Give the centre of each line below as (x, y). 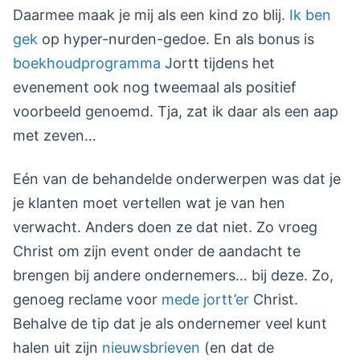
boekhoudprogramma (87, 63)
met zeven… (55, 136)
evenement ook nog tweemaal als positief (155, 88)
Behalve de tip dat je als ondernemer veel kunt (170, 324)
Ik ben (310, 15)
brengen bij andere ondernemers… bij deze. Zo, (173, 276)
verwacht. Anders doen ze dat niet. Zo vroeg (165, 227)
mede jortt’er (205, 300)
